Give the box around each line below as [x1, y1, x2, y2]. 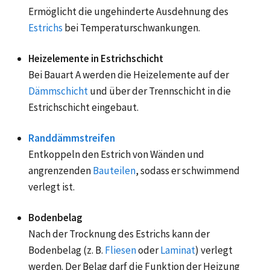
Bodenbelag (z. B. [28, 243, 103, 257]
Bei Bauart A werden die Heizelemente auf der [28, 67, 229, 81]
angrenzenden [28, 163, 91, 177]
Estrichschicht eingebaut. [28, 100, 139, 114]
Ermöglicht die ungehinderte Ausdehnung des [28, 4, 228, 18]
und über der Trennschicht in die [90, 84, 231, 98]
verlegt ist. [28, 180, 75, 193]
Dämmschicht [28, 84, 90, 98]
